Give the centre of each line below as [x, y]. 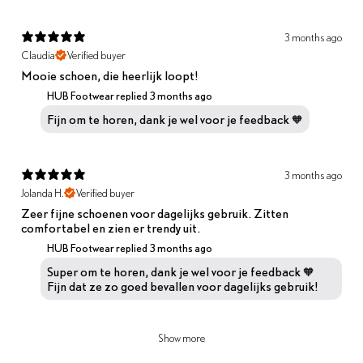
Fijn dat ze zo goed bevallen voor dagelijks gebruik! [182, 286]
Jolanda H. [43, 193]
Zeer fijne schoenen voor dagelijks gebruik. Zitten [155, 213]
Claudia [38, 55]
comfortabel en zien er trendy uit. [111, 227]
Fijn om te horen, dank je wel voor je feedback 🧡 [175, 119]
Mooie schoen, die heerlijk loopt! [109, 75]
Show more [181, 338]
